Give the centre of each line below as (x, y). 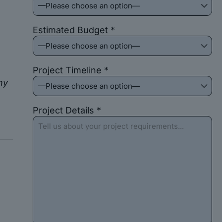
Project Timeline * (70, 70)
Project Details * (67, 110)
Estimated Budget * (74, 30)
